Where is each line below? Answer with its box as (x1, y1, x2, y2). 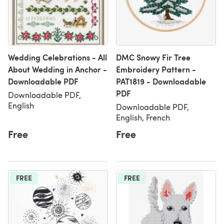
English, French (116, 112, 170, 122)
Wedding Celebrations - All (8, 51, 107, 63)
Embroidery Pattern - (116, 63, 196, 75)
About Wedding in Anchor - (8, 63, 107, 75)
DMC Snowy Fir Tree (116, 51, 190, 63)
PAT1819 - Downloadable (116, 75, 206, 87)
